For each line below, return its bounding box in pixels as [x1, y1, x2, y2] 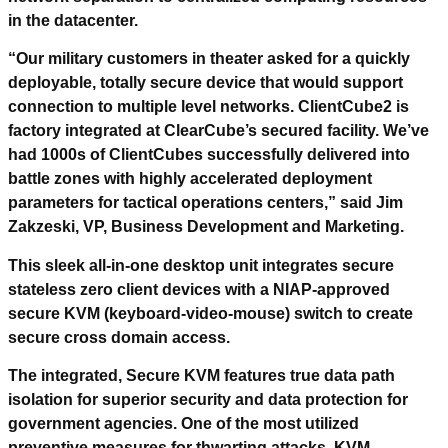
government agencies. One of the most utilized [8, 414, 359, 432]
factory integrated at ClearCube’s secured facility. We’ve [8, 122, 429, 140]
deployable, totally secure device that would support [8, 74, 403, 92]
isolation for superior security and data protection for [8, 390, 408, 408]
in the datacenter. [8, 11, 138, 29]
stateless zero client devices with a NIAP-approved [8, 280, 390, 298]
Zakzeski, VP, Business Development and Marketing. [8, 218, 404, 236]
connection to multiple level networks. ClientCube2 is [8, 98, 409, 116]
